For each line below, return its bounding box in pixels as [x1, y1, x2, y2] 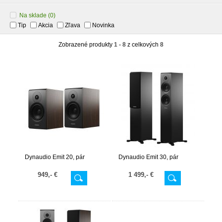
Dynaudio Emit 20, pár [24, 154, 85, 161]
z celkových [126, 41, 160, 48]
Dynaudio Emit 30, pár [118, 154, 178, 161]
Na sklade [19, 12, 47, 19]
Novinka [92, 22, 114, 29]
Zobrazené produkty [58, 41, 114, 48]
